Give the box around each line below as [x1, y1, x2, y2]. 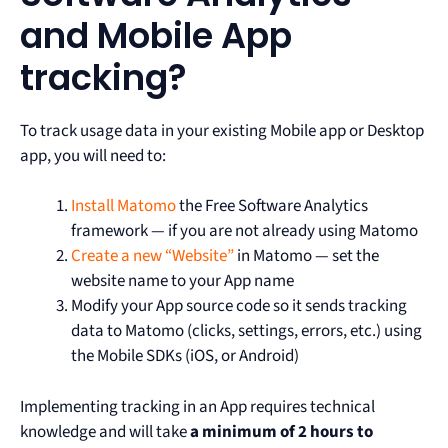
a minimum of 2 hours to [190, 419, 373, 444]
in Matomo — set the [234, 244, 379, 269]
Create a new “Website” [71, 244, 234, 269]
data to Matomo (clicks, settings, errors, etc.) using [71, 319, 422, 344]
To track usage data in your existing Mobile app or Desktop [20, 118, 424, 143]
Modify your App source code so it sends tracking [71, 294, 407, 319]
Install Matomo [71, 194, 176, 219]
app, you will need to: [20, 143, 166, 168]
